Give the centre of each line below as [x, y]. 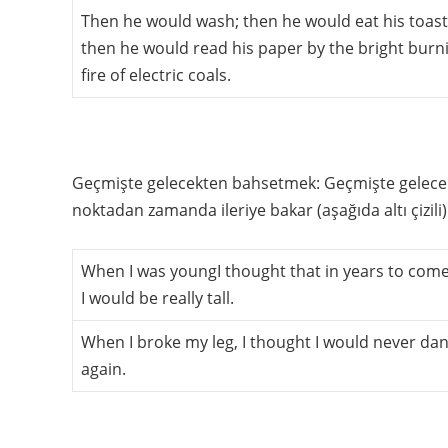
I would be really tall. [157, 297]
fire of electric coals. [156, 74]
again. [103, 368]
